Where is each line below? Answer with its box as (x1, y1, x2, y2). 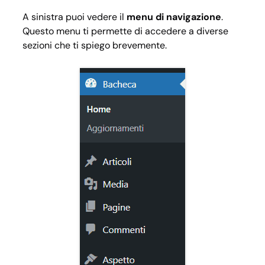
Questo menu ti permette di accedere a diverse (22, 24, 228, 37)
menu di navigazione (127, 10, 221, 23)
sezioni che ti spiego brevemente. (22, 38, 167, 51)
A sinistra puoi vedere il (22, 10, 127, 23)
